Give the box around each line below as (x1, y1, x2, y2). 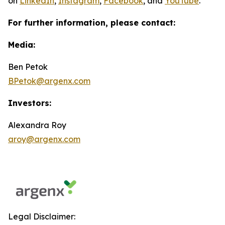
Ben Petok (8, 62, 48, 72)
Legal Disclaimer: (8, 211, 75, 221)
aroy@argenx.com (8, 134, 80, 144)
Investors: (8, 98, 51, 108)
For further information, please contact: (8, 18, 178, 28)
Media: (8, 40, 35, 50)
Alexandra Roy (8, 120, 70, 130)
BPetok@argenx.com (8, 76, 90, 86)
